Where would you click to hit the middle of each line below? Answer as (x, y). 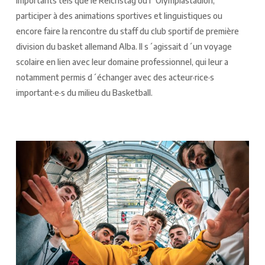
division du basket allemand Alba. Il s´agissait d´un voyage (124, 46)
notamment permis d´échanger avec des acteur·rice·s (115, 77)
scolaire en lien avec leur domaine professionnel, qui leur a (122, 62)
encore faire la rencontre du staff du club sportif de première (127, 31)
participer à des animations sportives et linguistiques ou (119, 15)
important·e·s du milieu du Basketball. (84, 92)
